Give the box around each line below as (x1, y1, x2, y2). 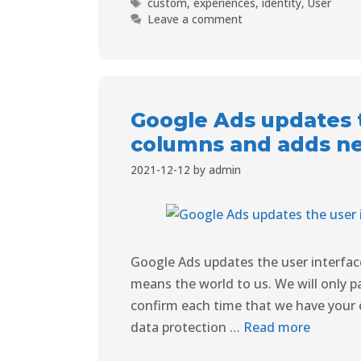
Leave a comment (147, 10, 243, 27)
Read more (243, 317, 310, 336)
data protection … (131, 317, 243, 336)
